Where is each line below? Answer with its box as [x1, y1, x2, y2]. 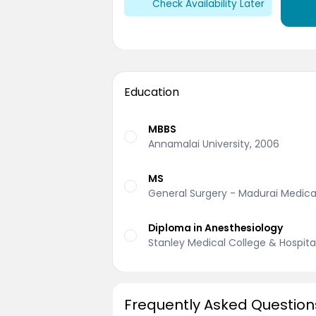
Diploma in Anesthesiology [148, 220, 283, 235]
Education [124, 84, 179, 101]
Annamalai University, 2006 [148, 137, 279, 152]
